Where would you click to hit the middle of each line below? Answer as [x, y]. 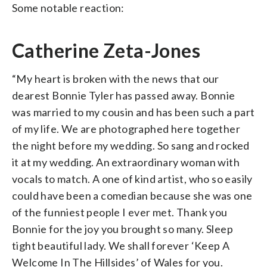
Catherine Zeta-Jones [106, 50]
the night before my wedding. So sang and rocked [131, 145]
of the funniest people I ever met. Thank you [120, 212]
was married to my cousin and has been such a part [133, 112]
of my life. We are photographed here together [126, 128]
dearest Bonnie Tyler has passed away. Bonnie [124, 95]
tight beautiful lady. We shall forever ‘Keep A [121, 245]
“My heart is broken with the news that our [116, 78]
